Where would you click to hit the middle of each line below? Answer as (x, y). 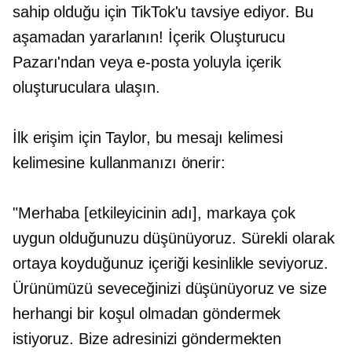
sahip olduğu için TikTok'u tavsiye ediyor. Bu (163, 12)
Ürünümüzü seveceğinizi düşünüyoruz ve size (170, 289)
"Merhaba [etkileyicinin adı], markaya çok (154, 213)
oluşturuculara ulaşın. (86, 88)
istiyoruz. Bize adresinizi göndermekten (147, 339)
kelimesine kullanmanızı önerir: (119, 163)
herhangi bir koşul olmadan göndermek (147, 314)
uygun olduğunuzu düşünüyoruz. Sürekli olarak (174, 238)
